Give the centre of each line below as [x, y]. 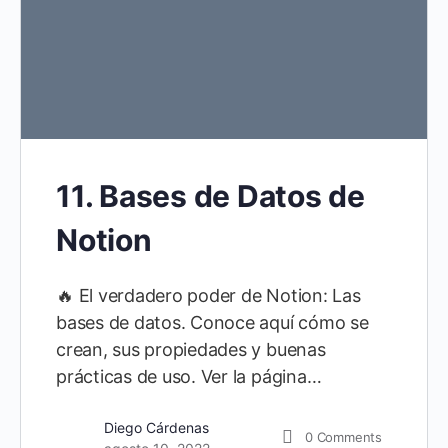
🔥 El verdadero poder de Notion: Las [208, 295]
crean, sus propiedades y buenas [191, 349]
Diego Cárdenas [156, 427]
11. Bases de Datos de [210, 195]
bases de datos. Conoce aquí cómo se [212, 322]
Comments [349, 437]
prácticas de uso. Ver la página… [189, 376]
